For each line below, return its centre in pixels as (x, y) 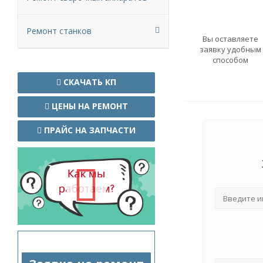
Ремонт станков (59, 31)
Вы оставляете (230, 39)
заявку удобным (230, 49)
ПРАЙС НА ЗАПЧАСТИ (89, 130)
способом (230, 60)
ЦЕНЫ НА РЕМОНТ (89, 106)
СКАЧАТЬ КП (89, 82)
